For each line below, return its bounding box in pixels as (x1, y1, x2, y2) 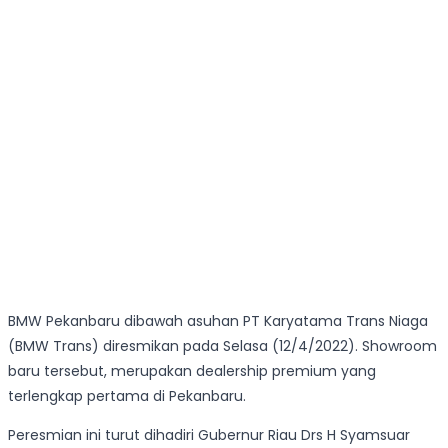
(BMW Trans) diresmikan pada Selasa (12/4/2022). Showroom (8, 336, 437, 357)
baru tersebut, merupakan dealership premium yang (8, 361, 376, 382)
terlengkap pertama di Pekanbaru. (8, 386, 246, 407)
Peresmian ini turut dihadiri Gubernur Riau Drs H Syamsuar (8, 425, 410, 446)
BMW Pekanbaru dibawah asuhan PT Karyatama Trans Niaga (8, 311, 428, 332)
